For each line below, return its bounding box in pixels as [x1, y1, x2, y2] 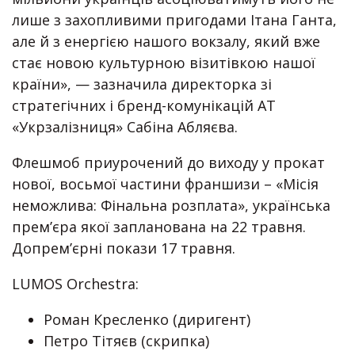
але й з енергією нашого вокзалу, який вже [12, 32, 320, 52]
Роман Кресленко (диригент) [44, 310, 250, 330]
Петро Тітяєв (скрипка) [44, 331, 209, 351]
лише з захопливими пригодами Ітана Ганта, [12, 10, 337, 30]
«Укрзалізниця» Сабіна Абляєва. [12, 117, 238, 137]
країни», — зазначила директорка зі [12, 74, 272, 94]
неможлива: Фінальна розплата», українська [12, 196, 330, 216]
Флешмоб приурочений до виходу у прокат [12, 153, 325, 173]
